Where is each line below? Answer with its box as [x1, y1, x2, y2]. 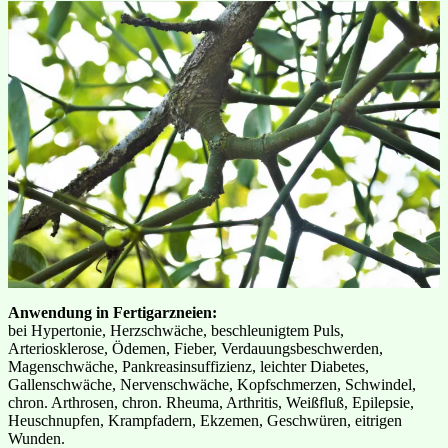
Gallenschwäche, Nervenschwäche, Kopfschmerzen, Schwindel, [8, 375, 416, 393]
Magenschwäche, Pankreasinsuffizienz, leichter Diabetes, [8, 357, 369, 375]
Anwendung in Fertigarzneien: [8, 303, 217, 321]
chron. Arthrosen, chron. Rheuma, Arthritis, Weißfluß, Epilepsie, [8, 393, 414, 411]
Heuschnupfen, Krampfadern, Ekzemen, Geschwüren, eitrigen [8, 411, 402, 429]
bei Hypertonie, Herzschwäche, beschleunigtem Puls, [8, 321, 344, 339]
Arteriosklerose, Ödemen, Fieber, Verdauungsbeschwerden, [8, 339, 383, 357]
